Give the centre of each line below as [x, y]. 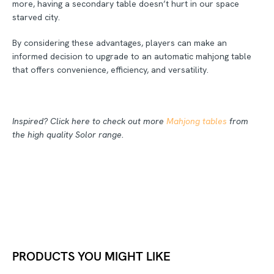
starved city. [36, 17]
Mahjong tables [198, 121]
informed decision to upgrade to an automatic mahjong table [132, 56]
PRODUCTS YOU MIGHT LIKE [91, 256]
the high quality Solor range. [68, 134]
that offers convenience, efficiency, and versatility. [112, 69]
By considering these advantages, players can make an [120, 43]
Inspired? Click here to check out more [89, 121]
